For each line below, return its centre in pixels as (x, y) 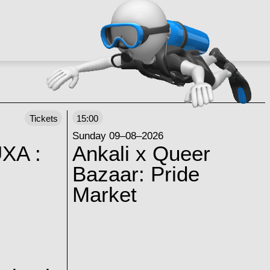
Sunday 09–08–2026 (118, 136)
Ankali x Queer (141, 154)
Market (104, 195)
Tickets (43, 118)
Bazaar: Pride (136, 174)
